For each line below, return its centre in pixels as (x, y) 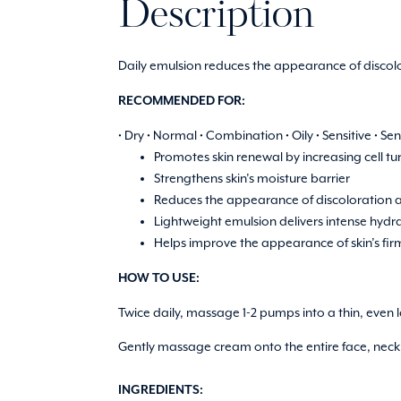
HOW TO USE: (159, 278)
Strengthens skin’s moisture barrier (252, 179)
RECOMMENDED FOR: (182, 101)
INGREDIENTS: (161, 391)
